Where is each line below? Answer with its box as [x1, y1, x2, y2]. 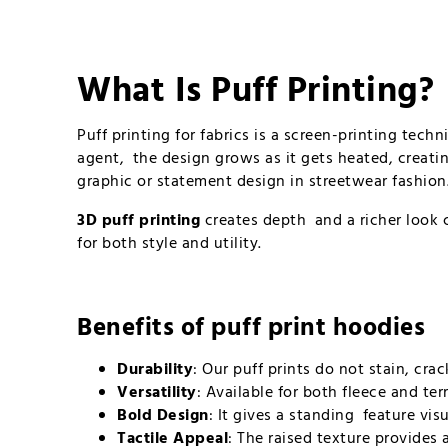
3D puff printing [77, 207, 201, 234]
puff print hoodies [211, 309, 426, 350]
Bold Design [117, 402, 209, 429]
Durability [117, 356, 194, 383]
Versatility [117, 379, 197, 406]
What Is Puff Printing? [77, 64, 435, 121]
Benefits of [77, 309, 212, 350]
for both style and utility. [77, 230, 262, 257]
